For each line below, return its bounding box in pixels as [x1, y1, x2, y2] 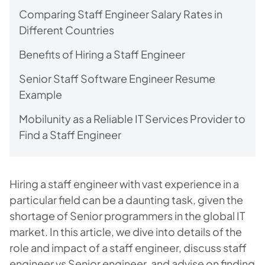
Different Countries [19, 23, 114, 37]
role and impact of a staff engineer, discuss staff [9, 241, 247, 254]
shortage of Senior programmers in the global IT [9, 209, 245, 222]
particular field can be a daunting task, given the [9, 193, 243, 206]
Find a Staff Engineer [19, 128, 121, 141]
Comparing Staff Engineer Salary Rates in [19, 7, 222, 21]
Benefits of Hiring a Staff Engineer [19, 47, 185, 61]
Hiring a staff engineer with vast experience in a [9, 177, 239, 190]
